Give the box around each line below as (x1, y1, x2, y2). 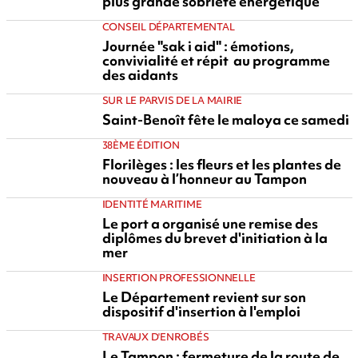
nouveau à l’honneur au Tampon (101, 169, 307, 188)
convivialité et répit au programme (101, 51, 330, 70)
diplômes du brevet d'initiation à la (101, 229, 328, 247)
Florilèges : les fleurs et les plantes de (101, 155, 341, 173)
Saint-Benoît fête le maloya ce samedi (101, 110, 349, 129)
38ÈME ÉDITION (101, 138, 180, 152)
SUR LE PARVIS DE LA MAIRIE (101, 93, 243, 107)
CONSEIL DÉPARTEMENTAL (101, 20, 235, 34)
